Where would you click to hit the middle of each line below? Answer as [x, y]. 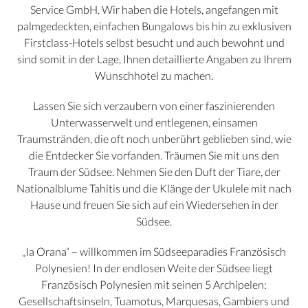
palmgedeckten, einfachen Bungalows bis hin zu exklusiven [154, 26]
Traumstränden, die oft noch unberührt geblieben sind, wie [154, 139]
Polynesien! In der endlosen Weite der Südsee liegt [154, 268]
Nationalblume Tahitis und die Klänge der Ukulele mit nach [154, 188]
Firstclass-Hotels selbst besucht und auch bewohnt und [154, 43]
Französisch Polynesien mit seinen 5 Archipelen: [154, 285]
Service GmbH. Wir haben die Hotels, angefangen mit [154, 10]
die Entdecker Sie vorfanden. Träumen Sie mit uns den [154, 155]
